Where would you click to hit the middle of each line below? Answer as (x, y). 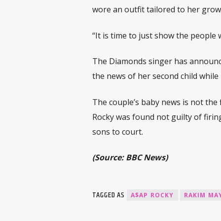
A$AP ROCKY (152, 195)
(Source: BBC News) (130, 157)
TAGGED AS (109, 195)
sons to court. (117, 131)
